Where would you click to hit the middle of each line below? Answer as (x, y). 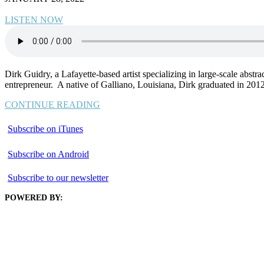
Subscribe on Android (48, 154)
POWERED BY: (34, 197)
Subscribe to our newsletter (58, 177)
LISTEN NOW (34, 19)
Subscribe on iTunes (45, 128)
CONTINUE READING (52, 104)
